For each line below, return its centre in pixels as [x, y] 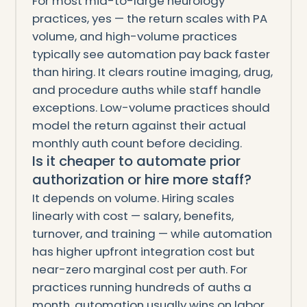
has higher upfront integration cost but [143, 252]
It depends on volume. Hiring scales [133, 198]
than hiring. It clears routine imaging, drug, [152, 72]
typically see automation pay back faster [151, 54]
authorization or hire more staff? [142, 180]
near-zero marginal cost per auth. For [139, 270]
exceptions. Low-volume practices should [151, 108]
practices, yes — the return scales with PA [149, 19]
